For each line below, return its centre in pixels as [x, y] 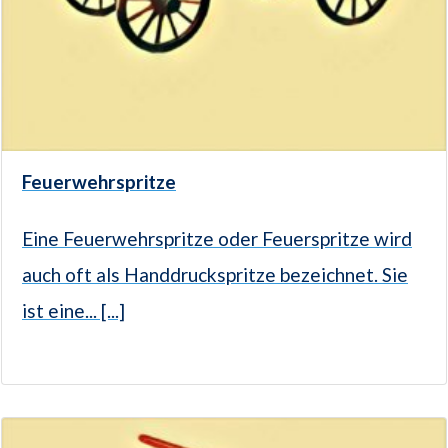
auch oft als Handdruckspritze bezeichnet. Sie [215, 274]
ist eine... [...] [73, 310]
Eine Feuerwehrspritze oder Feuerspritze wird [217, 238]
